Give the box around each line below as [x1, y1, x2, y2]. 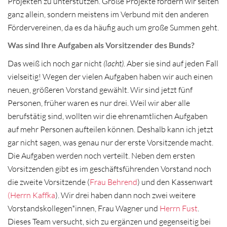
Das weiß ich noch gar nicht [8, 58, 103, 68]
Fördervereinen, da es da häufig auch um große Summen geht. [8, 22, 219, 32]
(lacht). [103, 58, 125, 68]
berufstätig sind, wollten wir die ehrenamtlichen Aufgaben [8, 111, 208, 121]
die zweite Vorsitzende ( [8, 177, 90, 187]
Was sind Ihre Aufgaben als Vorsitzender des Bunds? [8, 40, 195, 50]
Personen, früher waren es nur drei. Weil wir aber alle [8, 98, 190, 108]
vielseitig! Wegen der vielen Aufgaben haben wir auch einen [8, 71, 213, 82]
